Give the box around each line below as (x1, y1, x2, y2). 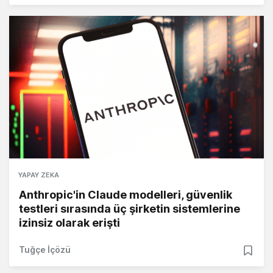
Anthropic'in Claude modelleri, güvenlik (19, 188, 232, 202)
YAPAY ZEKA (18, 171, 59, 180)
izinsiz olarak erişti (19, 216, 120, 230)
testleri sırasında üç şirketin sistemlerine (19, 202, 240, 216)
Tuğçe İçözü (19, 244, 71, 255)
